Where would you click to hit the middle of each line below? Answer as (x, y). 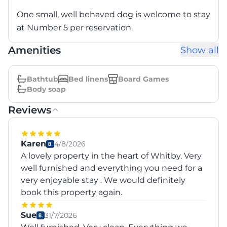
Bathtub (43, 79)
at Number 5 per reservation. (75, 28)
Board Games (143, 79)
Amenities (34, 50)
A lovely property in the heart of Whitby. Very (111, 156)
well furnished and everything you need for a (111, 168)
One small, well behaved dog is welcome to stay (113, 14)
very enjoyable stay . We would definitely (103, 180)
